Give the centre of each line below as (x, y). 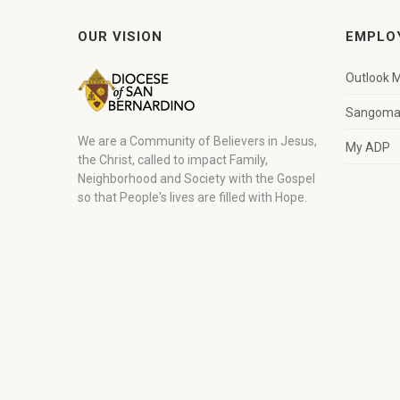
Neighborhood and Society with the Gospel (196, 179)
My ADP (368, 147)
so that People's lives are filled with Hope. (192, 197)
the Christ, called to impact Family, (173, 160)
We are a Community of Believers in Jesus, (197, 141)
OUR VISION (120, 37)
